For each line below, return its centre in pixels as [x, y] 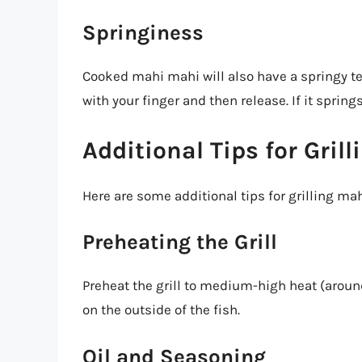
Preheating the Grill [180, 242]
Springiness [143, 33]
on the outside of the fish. [161, 310]
